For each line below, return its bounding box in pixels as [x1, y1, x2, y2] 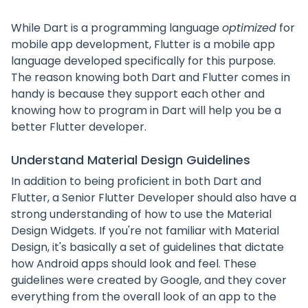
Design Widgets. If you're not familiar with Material [11, 223, 279, 239]
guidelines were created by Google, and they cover [11, 272, 287, 288]
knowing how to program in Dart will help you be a [11, 102, 281, 118]
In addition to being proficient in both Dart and [11, 173, 261, 189]
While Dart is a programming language [11, 20, 222, 36]
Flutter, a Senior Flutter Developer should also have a [11, 190, 296, 206]
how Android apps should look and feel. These [11, 256, 256, 272]
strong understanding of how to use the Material [11, 206, 272, 222]
